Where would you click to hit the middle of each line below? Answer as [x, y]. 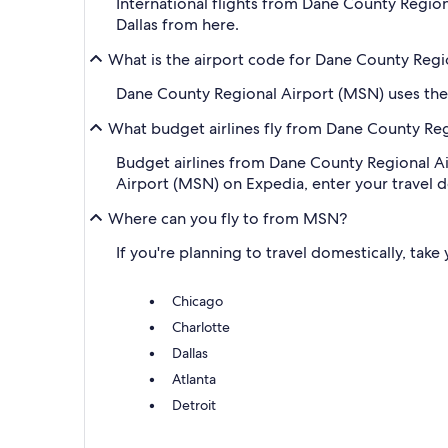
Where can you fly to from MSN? [227, 218]
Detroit [194, 405]
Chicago [197, 301]
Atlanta [194, 379]
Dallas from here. [177, 25]
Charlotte [201, 327]
